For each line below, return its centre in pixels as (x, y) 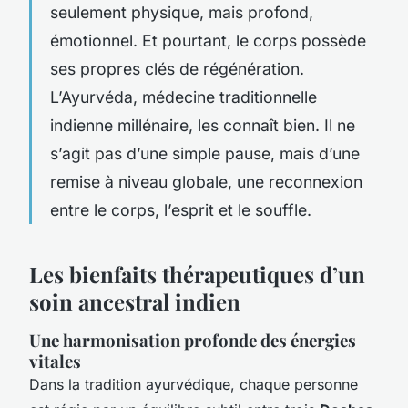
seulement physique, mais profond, (182, 12)
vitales (55, 361)
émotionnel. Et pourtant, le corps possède (208, 40)
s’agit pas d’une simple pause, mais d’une (205, 153)
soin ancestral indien (135, 301)
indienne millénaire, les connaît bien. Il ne (203, 125)
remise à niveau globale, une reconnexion (206, 181)
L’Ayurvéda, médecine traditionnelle (184, 97)
